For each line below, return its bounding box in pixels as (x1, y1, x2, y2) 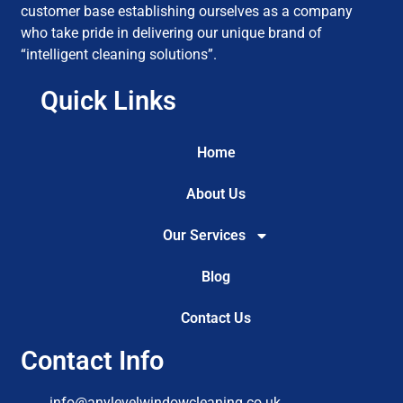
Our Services (163, 226, 246, 244)
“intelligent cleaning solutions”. (21, 46, 218, 64)
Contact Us (181, 309, 251, 327)
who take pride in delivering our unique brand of (21, 24, 323, 42)
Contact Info (21, 345, 165, 376)
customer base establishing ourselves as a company (21, 3, 354, 21)
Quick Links (40, 85, 177, 116)
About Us (186, 184, 246, 202)
